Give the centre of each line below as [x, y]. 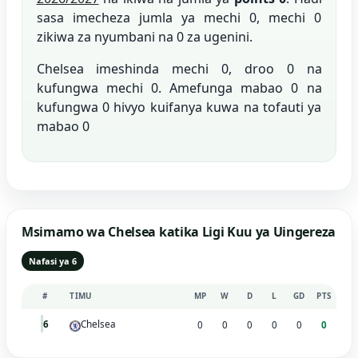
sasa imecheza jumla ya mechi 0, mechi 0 [179, 17]
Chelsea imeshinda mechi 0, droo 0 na [179, 68]
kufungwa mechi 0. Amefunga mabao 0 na [179, 88]
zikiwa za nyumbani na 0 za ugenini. [144, 36]
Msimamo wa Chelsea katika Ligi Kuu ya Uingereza [178, 232]
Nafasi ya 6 [52, 261]
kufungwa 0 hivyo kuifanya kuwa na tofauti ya [179, 107]
